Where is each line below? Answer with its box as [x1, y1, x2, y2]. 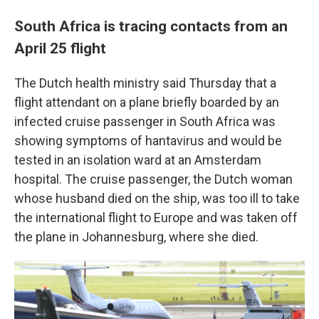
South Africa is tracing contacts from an [14, 17, 288, 35]
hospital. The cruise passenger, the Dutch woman [14, 172, 293, 187]
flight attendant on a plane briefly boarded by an [14, 95, 279, 110]
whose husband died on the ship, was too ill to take [14, 191, 300, 206]
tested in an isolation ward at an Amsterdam [14, 152, 261, 167]
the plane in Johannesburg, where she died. [14, 229, 258, 244]
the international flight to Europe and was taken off [14, 210, 298, 225]
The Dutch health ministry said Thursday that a [14, 75, 276, 90]
